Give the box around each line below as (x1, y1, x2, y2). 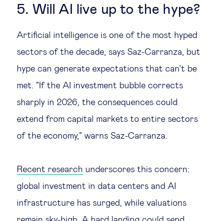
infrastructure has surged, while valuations (17, 199, 186, 208)
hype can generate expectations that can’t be (17, 65, 197, 74)
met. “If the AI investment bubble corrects (17, 81, 183, 90)
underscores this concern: (83, 165, 189, 174)
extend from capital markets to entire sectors (17, 115, 198, 124)
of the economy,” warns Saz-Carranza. (17, 132, 169, 141)
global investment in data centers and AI (17, 182, 176, 191)
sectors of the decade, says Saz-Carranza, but (17, 48, 200, 57)
